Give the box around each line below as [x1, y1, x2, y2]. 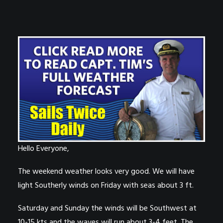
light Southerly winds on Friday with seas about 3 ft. [18, 179, 196, 192]
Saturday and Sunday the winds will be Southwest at [18, 202, 197, 215]
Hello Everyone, [18, 142, 69, 155]
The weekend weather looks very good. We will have [18, 165, 195, 178]
